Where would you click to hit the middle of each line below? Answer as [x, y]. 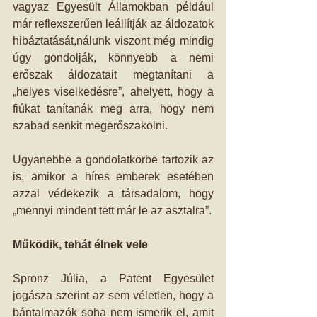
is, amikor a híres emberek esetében [113, 177]
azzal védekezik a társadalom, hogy [113, 194]
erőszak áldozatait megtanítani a [113, 75]
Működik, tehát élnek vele [80, 244]
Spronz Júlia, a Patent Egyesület [113, 278]
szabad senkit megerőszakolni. [90, 126]
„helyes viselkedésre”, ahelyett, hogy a [113, 92]
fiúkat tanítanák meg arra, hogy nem [113, 109]
